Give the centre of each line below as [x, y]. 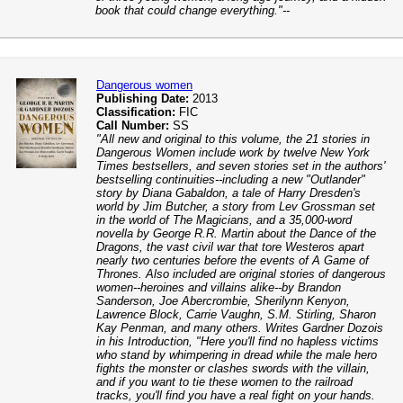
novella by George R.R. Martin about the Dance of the [236, 233]
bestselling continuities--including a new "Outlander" [231, 179]
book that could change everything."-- [193, 10]
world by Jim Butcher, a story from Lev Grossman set [236, 206]
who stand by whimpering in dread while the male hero [237, 355]
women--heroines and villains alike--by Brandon [219, 287]
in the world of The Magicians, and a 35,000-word [224, 220]
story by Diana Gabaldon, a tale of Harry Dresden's [228, 193]
